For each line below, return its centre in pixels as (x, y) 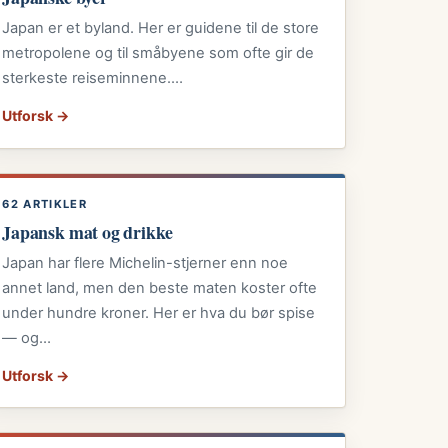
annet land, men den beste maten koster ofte (160, 287)
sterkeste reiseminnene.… (93, 78)
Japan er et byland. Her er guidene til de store (161, 28)
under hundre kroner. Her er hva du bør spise (159, 312)
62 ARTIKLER (44, 204)
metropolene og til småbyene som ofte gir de (158, 53)
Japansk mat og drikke (87, 231)
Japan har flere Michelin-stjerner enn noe (145, 262)
